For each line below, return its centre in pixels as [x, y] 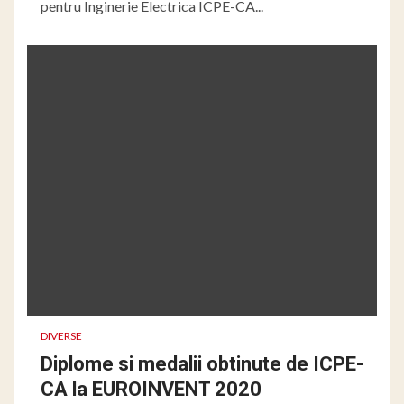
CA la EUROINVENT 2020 [151, 389]
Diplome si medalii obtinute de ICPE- [202, 363]
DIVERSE [61, 335]
